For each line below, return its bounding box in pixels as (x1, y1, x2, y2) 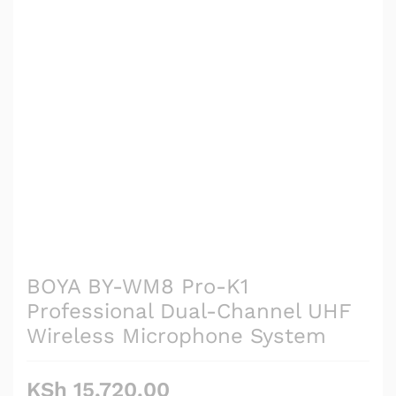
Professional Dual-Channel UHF (27, 298, 351, 324)
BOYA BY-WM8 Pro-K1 (27, 273, 248, 299)
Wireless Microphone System (27, 323, 326, 348)
